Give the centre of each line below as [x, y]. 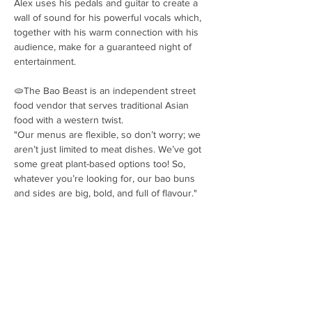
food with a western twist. [69, 119]
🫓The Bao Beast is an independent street [106, 90]
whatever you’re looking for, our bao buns [106, 178]
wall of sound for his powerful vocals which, [109, 17]
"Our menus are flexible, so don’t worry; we [109, 134]
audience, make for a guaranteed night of [104, 46]
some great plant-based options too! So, [101, 163]
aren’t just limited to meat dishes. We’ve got [109, 149]
